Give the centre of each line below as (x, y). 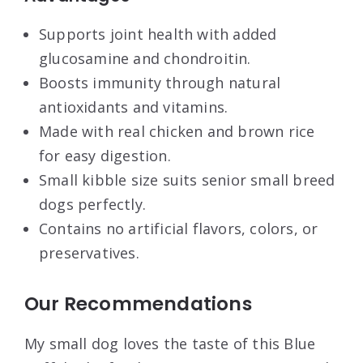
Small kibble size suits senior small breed (187, 179)
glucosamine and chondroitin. (145, 58)
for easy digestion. (105, 155)
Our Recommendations (138, 303)
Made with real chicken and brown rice (177, 131)
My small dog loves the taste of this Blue (170, 343)
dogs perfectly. (92, 204)
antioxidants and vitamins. (134, 107)
